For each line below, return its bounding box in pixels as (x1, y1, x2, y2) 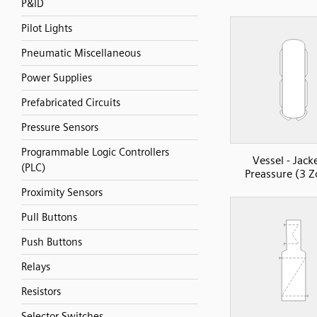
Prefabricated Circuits (21, 96, 120, 109)
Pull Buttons (21, 211, 77, 224)
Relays (21, 260, 50, 273)
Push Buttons (21, 236, 82, 248)
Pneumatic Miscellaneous (21, 47, 141, 59)
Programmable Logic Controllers (21, 146, 169, 158)
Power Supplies (21, 71, 92, 84)
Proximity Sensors (21, 186, 103, 199)
